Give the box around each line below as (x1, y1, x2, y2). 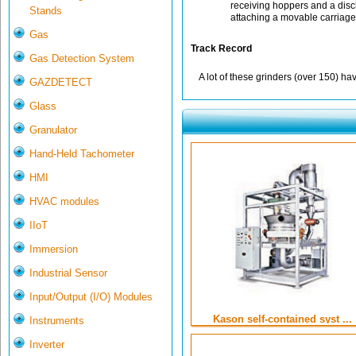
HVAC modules (29, 195, 99, 208)
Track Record (191, 43, 252, 54)
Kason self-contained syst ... (213, 313, 352, 326)
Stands (29, 5, 62, 17)
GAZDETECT (29, 76, 92, 89)
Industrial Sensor (29, 267, 107, 280)
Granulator (29, 124, 77, 137)
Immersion (29, 243, 78, 256)
